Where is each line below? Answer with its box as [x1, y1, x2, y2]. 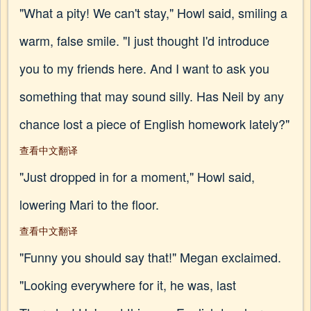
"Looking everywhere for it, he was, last [19, 276, 236, 294]
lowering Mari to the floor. [19, 195, 159, 213]
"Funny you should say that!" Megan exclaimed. [19, 248, 281, 266]
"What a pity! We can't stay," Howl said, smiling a [19, 3, 287, 22]
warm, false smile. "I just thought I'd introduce [19, 31, 269, 49]
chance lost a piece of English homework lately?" [19, 115, 289, 133]
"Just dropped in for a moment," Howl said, [19, 167, 255, 185]
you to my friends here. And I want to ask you [19, 59, 269, 77]
